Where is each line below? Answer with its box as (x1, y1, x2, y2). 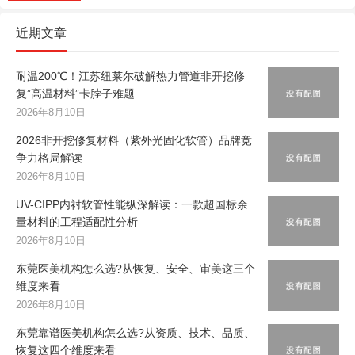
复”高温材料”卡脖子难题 (16, 87, 135, 101)
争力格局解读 (16, 151, 82, 165)
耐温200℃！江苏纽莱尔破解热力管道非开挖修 (16, 70, 245, 83)
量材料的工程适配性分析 (16, 216, 138, 229)
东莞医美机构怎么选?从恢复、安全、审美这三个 (16, 262, 255, 276)
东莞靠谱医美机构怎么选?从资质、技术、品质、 (16, 326, 255, 340)
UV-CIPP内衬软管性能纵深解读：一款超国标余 (16, 198, 248, 212)
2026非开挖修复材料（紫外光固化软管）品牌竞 (16, 134, 252, 147)
